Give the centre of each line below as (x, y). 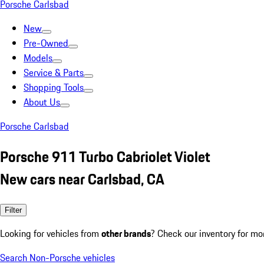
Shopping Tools (54, 87)
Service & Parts (54, 72)
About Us (42, 102)
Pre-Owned (46, 43)
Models (38, 58)
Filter (13, 210)
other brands (126, 233)
